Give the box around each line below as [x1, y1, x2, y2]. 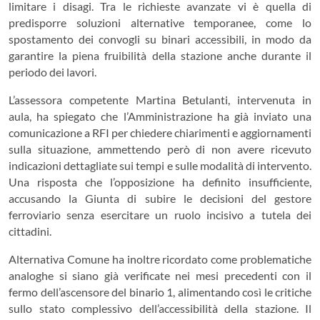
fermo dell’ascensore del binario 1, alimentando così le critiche [9, 285, 311, 299]
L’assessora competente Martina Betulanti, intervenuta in [9, 93, 311, 106]
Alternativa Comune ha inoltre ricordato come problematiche [9, 252, 311, 266]
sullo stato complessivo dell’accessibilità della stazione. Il [9, 301, 311, 315]
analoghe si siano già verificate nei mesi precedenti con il [9, 269, 311, 282]
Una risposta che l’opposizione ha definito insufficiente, [9, 175, 311, 189]
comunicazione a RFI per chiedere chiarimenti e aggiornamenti [9, 126, 311, 139]
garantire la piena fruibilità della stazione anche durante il [9, 49, 311, 62]
